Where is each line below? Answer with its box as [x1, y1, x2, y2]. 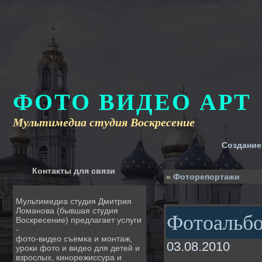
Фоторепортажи [173, 172, 240, 181]
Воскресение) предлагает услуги [16, 215, 142, 225]
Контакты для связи [32, 166, 115, 175]
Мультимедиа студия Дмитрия [16, 196, 132, 206]
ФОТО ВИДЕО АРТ [13, 89, 251, 115]
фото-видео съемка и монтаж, [16, 234, 132, 243]
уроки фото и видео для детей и [16, 243, 140, 253]
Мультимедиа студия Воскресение [13, 116, 195, 129]
